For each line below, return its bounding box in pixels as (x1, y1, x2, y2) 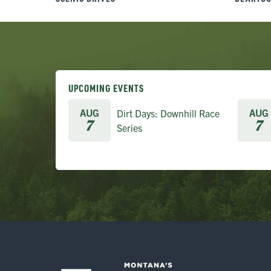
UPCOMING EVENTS (68, 82, 144, 94)
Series (117, 122, 142, 134)
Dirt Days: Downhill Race (117, 107, 220, 119)
